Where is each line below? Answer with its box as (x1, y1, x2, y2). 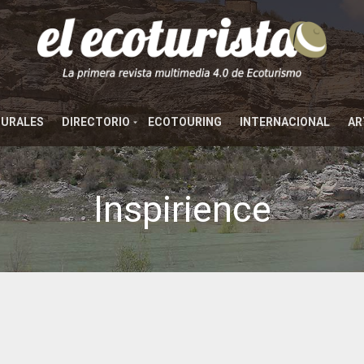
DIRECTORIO (61, 115, 130, 128)
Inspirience (93, 188, 271, 231)
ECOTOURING (147, 115, 222, 128)
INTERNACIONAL (239, 115, 330, 128)
